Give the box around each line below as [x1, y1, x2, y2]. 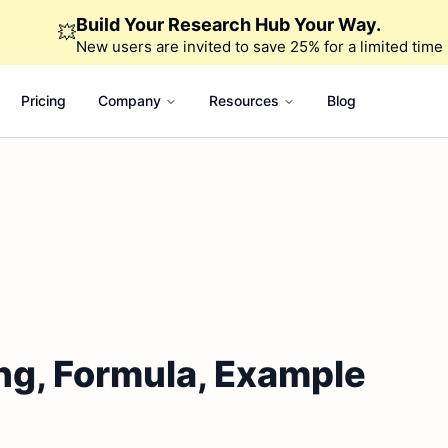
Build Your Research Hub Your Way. [75, 14, 381, 35]
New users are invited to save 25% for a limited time [75, 37, 443, 56]
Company [97, 92, 161, 109]
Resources [208, 92, 279, 109]
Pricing [20, 92, 66, 109]
